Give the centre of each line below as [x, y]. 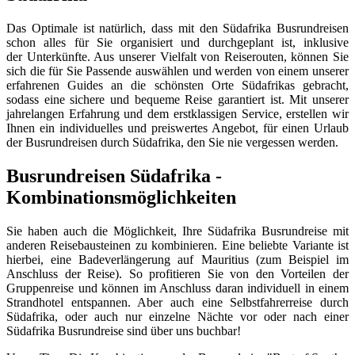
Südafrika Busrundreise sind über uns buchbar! [124, 331]
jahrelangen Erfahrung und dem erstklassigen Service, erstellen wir [177, 114]
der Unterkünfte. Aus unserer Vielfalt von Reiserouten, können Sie [177, 57]
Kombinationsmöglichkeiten [121, 198]
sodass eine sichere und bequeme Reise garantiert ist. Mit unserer [177, 100]
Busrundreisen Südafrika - [114, 176]
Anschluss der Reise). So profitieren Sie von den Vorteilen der [177, 274]
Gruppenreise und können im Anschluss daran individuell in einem [177, 288]
